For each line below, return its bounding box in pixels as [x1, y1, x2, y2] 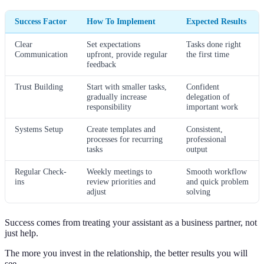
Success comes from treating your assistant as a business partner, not [5, 217, 257, 227]
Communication [15, 49, 68, 59]
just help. [5, 227, 38, 238]
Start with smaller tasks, [87, 81, 167, 91]
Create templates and [87, 124, 156, 134]
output [186, 144, 207, 154]
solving [186, 186, 210, 196]
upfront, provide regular [87, 49, 167, 59]
